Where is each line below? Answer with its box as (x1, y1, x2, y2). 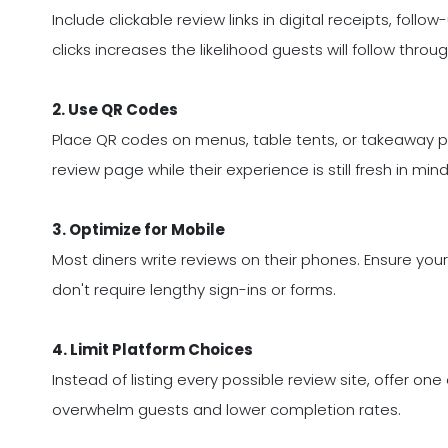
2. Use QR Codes (52, 99, 178, 121)
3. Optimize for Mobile (52, 219, 225, 241)
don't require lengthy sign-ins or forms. (52, 279, 336, 301)
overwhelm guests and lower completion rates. (52, 399, 401, 421)
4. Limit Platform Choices (52, 339, 253, 361)
